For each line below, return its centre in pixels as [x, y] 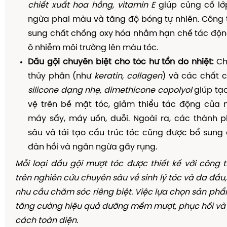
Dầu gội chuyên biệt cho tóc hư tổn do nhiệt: [121, 62]
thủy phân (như [61, 76]
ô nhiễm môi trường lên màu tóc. [93, 48]
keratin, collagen [128, 76]
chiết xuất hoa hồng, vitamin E [92, 5]
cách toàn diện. [47, 221]
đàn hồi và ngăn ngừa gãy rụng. [92, 147]
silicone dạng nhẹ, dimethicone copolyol [110, 90]
